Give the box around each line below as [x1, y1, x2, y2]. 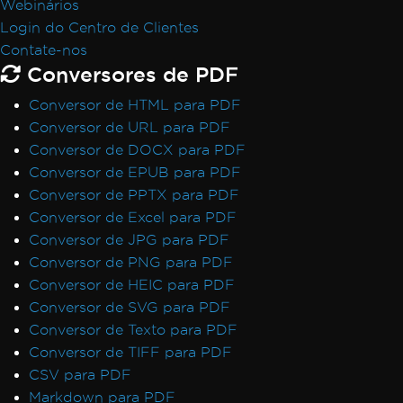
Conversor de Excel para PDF [29, 210, 237, 225]
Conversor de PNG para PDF [29, 255, 233, 270]
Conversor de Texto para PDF [29, 322, 237, 337]
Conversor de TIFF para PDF [29, 345, 232, 360]
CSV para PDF [29, 367, 131, 382]
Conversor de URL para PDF [29, 120, 230, 135]
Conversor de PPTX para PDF [29, 187, 239, 202]
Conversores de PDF [21, 62, 238, 85]
